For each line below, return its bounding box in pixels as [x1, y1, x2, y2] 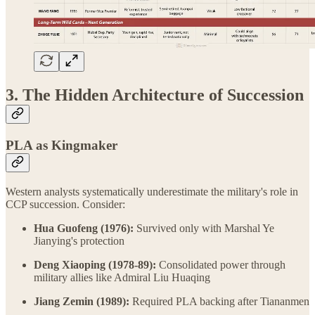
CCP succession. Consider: [6, 198, 125, 210]
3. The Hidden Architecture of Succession [6, 86, 304, 105]
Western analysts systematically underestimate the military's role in [6, 185, 298, 198]
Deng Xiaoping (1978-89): [34, 258, 156, 271]
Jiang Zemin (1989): [34, 295, 129, 307]
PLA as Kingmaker [6, 138, 117, 153]
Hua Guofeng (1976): [34, 221, 134, 234]
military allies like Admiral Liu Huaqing [34, 271, 210, 283]
